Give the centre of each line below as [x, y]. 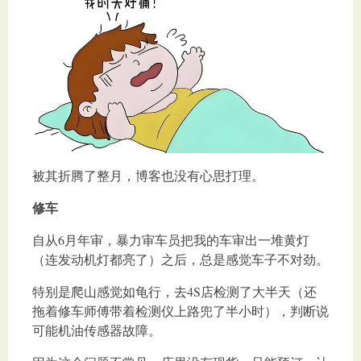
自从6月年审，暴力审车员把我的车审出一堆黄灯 [171, 240]
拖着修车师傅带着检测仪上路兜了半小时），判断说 [180, 311]
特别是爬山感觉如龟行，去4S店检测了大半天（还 [174, 292]
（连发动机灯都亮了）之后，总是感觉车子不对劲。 [180, 259]
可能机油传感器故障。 [97, 330]
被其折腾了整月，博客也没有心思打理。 [148, 176]
